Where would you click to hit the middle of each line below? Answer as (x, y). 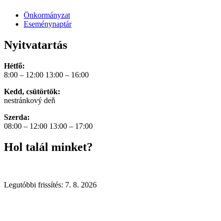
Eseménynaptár (48, 24)
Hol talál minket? (48, 147)
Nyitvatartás (36, 45)
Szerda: (17, 117)
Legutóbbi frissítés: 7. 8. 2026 (50, 184)
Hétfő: (14, 66)
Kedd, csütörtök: (32, 91)
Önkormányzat (47, 15)
